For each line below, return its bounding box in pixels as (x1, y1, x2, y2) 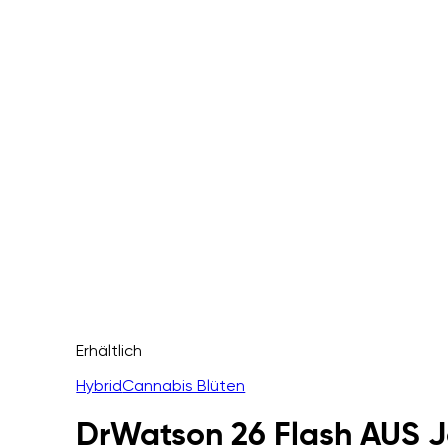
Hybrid (76, 376, 123, 395)
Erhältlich (76, 341, 143, 360)
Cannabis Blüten (122, 376, 246, 395)
